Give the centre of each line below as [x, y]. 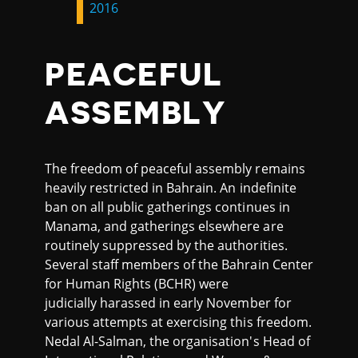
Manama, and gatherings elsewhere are [164, 227]
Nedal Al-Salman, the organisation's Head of [177, 342]
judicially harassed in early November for [168, 303]
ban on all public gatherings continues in [167, 207]
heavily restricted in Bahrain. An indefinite [171, 188]
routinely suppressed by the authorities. [166, 246]
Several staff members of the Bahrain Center [179, 265]
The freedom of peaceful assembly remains [175, 169]
